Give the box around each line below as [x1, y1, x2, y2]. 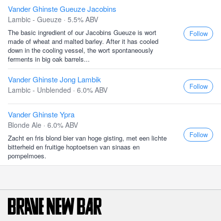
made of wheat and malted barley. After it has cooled [8, 37, 158, 46]
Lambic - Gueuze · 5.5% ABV [8, 14, 98, 24]
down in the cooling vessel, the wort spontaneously [8, 45, 153, 55]
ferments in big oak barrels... [8, 54, 90, 64]
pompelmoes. [8, 151, 46, 160]
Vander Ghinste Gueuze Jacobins [8, 3, 116, 14]
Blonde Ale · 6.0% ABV [8, 120, 78, 130]
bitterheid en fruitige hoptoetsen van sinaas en [8, 142, 140, 151]
